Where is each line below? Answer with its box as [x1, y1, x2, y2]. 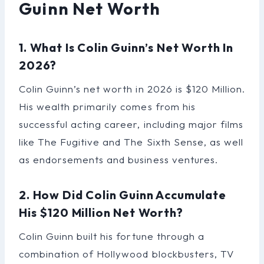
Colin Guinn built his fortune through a [19, 229, 204, 242]
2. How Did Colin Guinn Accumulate [19, 187, 226, 202]
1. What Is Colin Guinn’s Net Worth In [19, 39, 234, 55]
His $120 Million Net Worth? [19, 204, 183, 220]
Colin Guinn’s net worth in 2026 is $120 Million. [19, 82, 245, 95]
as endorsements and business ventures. [19, 153, 218, 166]
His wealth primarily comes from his [19, 100, 196, 113]
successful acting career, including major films [19, 117, 243, 130]
